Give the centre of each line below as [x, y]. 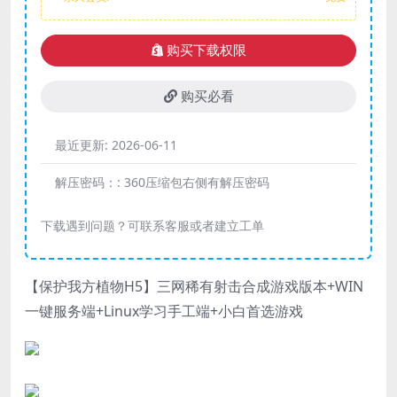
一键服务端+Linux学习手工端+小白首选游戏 [164, 311]
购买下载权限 [206, 51]
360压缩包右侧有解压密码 [197, 182]
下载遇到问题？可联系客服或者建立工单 [152, 226]
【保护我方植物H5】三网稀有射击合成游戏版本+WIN [194, 286]
